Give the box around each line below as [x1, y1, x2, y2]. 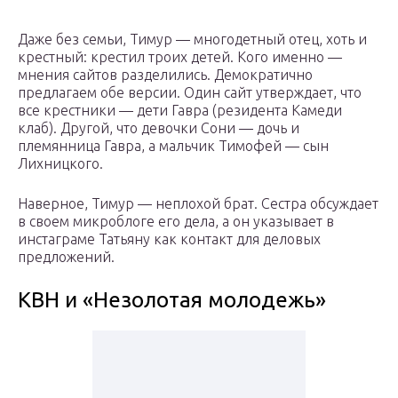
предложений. [18, 249, 115, 266]
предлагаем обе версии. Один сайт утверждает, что [18, 84, 362, 101]
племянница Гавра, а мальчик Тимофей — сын [18, 138, 329, 155]
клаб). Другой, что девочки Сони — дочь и [18, 120, 299, 137]
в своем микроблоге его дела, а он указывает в [18, 213, 334, 230]
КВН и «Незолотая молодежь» [18, 288, 326, 313]
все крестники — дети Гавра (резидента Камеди [18, 102, 342, 119]
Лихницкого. [18, 155, 103, 172]
